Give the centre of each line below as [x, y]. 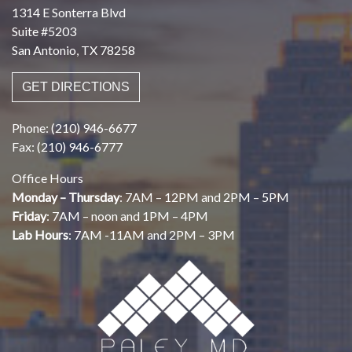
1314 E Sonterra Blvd [69, 12]
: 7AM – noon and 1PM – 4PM [127, 215]
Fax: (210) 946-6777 [67, 146]
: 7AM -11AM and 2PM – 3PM [152, 234]
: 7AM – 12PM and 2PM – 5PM [204, 196]
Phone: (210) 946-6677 [74, 127]
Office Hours [48, 178]
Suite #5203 [44, 31]
